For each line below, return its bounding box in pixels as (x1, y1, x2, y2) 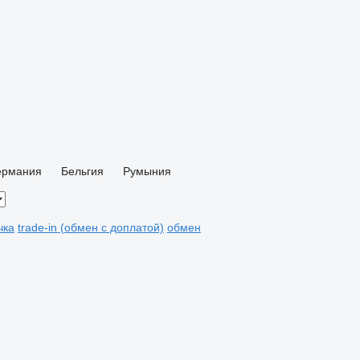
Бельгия (60, 165, 104, 178)
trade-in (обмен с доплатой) (17, 221, 164, 234)
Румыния (122, 165, 171, 178)
